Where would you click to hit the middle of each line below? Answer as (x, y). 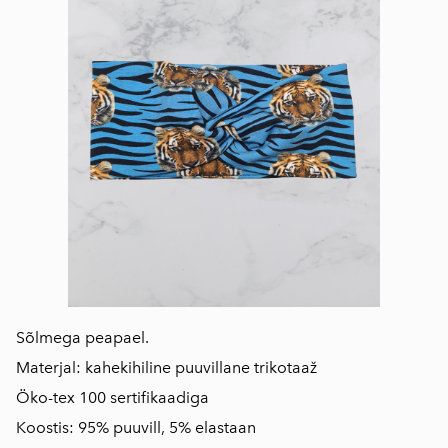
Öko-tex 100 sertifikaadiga (112, 397)
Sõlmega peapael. (82, 337)
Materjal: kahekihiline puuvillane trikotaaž (166, 367)
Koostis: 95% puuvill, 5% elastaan (136, 427)
